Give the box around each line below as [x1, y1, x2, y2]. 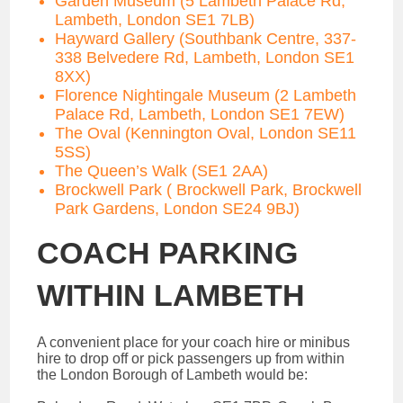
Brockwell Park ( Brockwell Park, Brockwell [55, 180, 363, 199]
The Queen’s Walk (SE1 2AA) [55, 161, 269, 180]
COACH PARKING [37, 235, 299, 270]
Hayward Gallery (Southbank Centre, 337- [55, 29, 357, 48]
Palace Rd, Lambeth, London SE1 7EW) [55, 104, 345, 123]
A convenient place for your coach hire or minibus [37, 334, 351, 350]
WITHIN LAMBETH [37, 277, 306, 312]
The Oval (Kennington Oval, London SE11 [55, 123, 357, 142]
